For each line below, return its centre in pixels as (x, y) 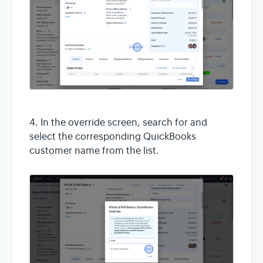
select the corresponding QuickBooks (113, 136)
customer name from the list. (94, 151)
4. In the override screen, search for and (118, 122)
